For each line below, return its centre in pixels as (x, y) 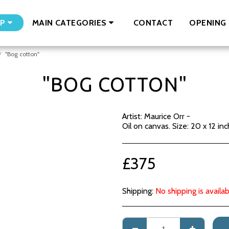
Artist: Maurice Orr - (156, 116)
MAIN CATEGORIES (69, 23)
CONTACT (153, 22)
